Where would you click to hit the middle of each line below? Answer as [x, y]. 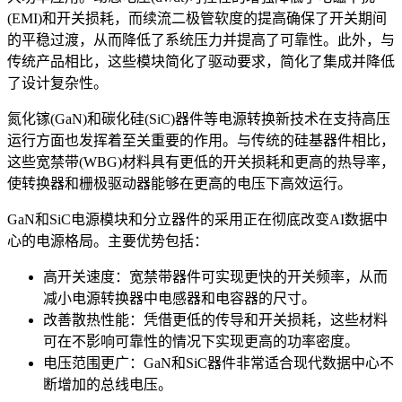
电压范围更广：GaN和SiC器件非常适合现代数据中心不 [218, 363]
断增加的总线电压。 [108, 385]
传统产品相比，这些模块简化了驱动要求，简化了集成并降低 [201, 62]
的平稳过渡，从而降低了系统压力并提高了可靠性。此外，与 [201, 40]
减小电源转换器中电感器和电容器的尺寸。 [179, 299]
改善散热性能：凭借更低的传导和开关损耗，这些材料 [215, 320]
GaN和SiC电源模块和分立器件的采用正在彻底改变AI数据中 [197, 220]
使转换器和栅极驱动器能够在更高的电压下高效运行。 [179, 184]
